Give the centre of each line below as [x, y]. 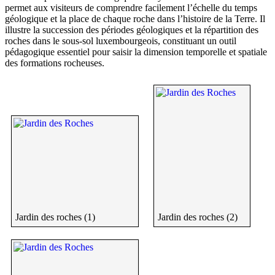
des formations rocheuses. [55, 63]
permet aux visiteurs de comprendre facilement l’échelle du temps [131, 8]
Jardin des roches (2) [198, 217]
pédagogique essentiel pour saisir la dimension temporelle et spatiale [136, 52]
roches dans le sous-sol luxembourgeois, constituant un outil [121, 41]
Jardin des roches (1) [55, 217]
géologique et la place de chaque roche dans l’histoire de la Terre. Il [135, 19]
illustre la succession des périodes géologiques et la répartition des [132, 30]
